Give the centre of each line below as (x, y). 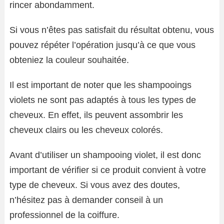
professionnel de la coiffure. (64, 215)
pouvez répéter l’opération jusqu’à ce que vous (102, 45)
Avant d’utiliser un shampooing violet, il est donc (105, 155)
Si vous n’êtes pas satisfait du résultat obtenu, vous (112, 30)
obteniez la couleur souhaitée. (69, 60)
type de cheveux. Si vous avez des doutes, (95, 185)
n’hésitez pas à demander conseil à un (86, 200)
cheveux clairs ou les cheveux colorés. (86, 130)
